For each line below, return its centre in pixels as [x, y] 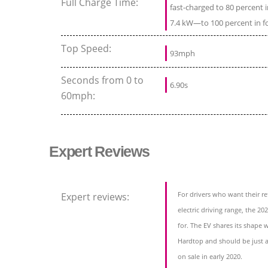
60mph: [79, 96]
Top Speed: [87, 49]
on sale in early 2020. [210, 257]
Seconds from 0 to [102, 80]
